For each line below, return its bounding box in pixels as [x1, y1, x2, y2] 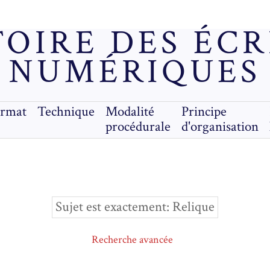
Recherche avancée [92, 233, 173, 246]
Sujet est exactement [55, 198, 166, 216]
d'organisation [181, 118, 259, 136]
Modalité [105, 103, 155, 121]
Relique [172, 198, 215, 216]
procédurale [105, 118, 171, 136]
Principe [181, 103, 227, 121]
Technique [37, 103, 95, 121]
